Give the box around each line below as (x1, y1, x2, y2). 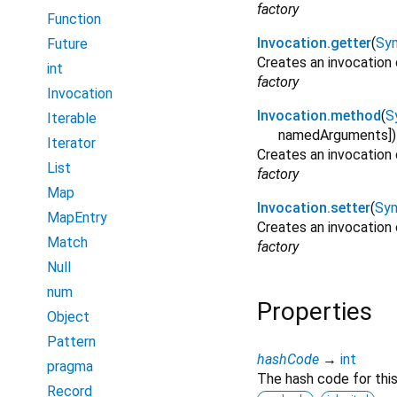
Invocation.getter (257, 35, 371, 52)
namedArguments (278, 127, 388, 144)
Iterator (47, 135, 96, 152)
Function (47, 11, 101, 27)
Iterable (47, 110, 97, 127)
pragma (47, 358, 93, 375)
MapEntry (47, 209, 107, 226)
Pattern (47, 333, 96, 350)
